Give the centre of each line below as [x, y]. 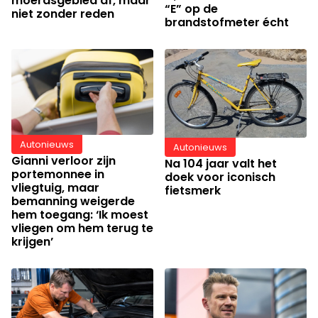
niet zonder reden [63, 13]
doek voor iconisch [220, 177]
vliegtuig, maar [55, 187]
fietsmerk [193, 190]
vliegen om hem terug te [82, 228]
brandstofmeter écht [227, 22]
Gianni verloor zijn [64, 160]
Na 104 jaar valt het [221, 163]
